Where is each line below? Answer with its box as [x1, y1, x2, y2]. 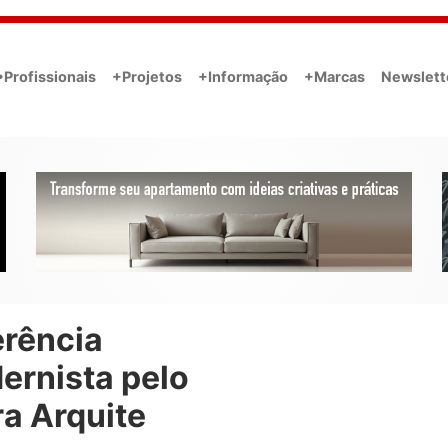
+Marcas [304, 67, 365, 85]
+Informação [198, 67, 288, 85]
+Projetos [112, 67, 182, 85]
